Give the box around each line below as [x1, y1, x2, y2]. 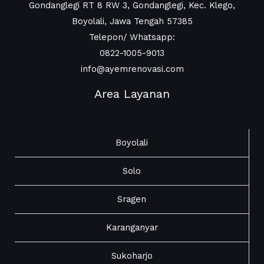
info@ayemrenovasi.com [80, 63, 184, 74]
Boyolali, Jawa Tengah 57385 [71, 15, 193, 27]
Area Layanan [94, 86, 170, 101]
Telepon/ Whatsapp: [89, 31, 175, 42]
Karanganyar [105, 222, 158, 233]
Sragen [117, 193, 146, 204]
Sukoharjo [111, 250, 153, 261]
